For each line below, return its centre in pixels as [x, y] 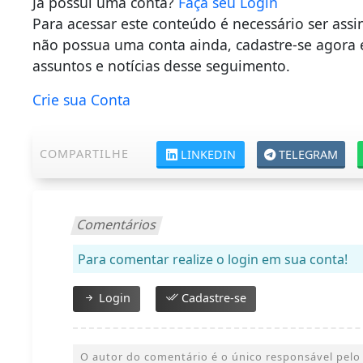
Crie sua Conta [82, 100]
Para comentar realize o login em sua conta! [213, 260]
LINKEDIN [208, 155]
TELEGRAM [309, 155]
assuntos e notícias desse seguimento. [162, 66]
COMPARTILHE [85, 154]
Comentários [117, 225]
